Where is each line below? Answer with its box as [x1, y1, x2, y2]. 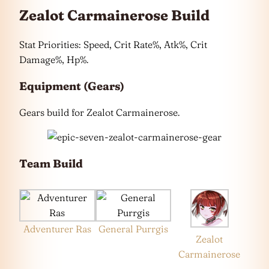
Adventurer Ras [23, 222, 91, 235]
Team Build [19, 157, 83, 171]
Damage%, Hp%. [19, 53, 88, 65]
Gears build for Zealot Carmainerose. [19, 106, 180, 119]
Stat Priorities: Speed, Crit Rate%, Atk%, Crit [19, 38, 207, 50]
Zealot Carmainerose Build [19, 7, 210, 24]
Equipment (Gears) [19, 79, 124, 93]
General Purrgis [98, 222, 169, 235]
